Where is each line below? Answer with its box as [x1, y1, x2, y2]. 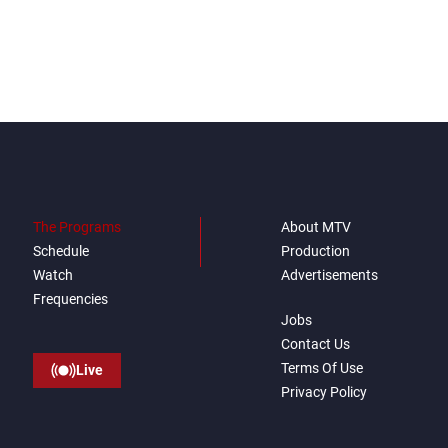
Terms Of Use [281, 360, 363, 377]
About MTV [281, 219, 351, 236]
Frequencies [32, 291, 108, 308]
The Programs [32, 219, 121, 236]
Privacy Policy [281, 384, 367, 401]
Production [281, 243, 350, 260]
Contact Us [281, 336, 350, 353]
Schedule [32, 243, 89, 260]
